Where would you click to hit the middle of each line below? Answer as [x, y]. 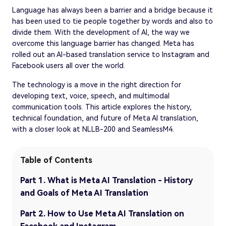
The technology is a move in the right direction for [97, 84]
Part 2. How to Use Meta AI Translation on [102, 213]
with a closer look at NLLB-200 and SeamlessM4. [93, 129]
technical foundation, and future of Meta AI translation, [105, 118]
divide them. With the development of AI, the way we [101, 32]
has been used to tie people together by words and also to [112, 21]
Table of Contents [56, 160]
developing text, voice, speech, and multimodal [91, 96]
